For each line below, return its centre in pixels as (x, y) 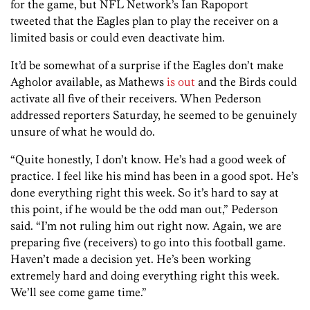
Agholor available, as (63, 82)
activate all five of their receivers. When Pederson (136, 99)
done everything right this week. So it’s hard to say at (145, 193)
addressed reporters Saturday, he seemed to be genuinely (154, 115)
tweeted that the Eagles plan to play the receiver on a (144, 21)
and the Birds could (246, 82)
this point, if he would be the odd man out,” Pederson (144, 209)
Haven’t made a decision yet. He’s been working (131, 259)
